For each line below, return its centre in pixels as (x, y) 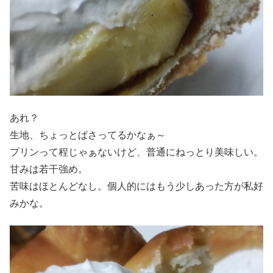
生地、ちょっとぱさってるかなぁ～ (88, 135)
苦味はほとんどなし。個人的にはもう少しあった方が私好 (136, 186)
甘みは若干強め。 (49, 169)
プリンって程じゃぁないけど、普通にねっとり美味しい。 (136, 152)
